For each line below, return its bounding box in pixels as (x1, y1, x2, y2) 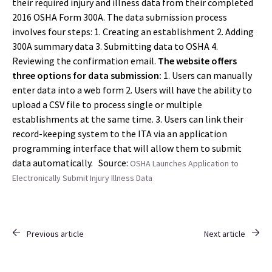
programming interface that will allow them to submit (12, 142, 242, 155)
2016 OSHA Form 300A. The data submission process (12, 11, 227, 24)
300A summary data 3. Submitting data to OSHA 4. (12, 40, 218, 53)
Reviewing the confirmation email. (12, 55, 158, 67)
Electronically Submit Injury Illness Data (12, 172, 154, 184)
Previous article (27, 228, 84, 240)
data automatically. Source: (12, 157, 130, 169)
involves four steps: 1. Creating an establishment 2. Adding (12, 25, 254, 38)
